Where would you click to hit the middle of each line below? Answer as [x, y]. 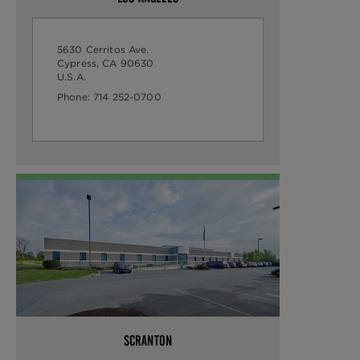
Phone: [75, 96]
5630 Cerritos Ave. [105, 49]
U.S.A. [73, 76]
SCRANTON [148, 340]
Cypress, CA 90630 [107, 63]
